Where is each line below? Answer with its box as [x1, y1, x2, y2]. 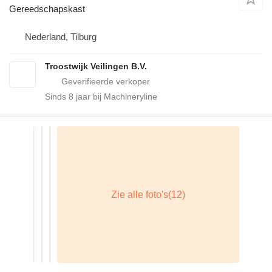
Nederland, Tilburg [25, 32, 97, 42]
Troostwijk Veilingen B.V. [45, 61, 147, 72]
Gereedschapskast [9, 4, 85, 15]
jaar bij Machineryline [73, 92, 157, 102]
